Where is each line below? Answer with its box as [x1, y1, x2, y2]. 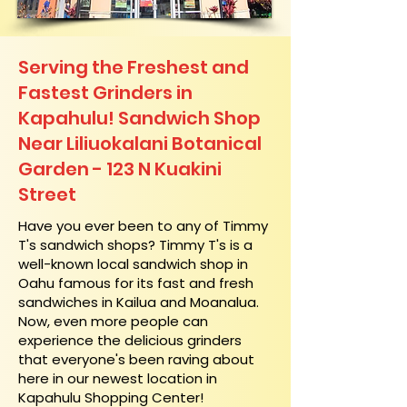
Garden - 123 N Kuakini [18, 156, 222, 182]
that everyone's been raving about [18, 350, 254, 369]
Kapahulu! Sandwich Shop [18, 105, 261, 131]
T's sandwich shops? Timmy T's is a [18, 235, 253, 254]
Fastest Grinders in [18, 80, 193, 105]
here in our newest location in [18, 369, 217, 388]
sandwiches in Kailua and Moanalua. [18, 293, 259, 312]
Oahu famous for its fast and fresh [18, 273, 253, 293]
